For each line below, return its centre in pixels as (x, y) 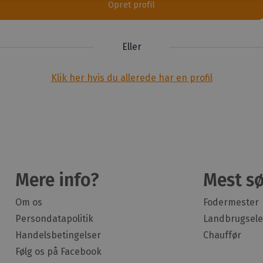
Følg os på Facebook (58, 251)
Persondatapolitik (54, 218)
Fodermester (231, 202)
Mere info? (57, 180)
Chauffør (222, 235)
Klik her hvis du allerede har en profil (131, 77)
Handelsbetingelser (58, 235)
